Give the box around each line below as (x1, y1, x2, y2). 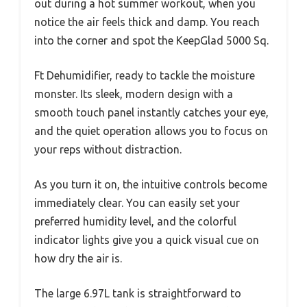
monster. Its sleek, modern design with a (34, 88, 233, 101)
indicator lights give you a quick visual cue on (34, 234, 259, 247)
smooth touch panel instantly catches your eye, (34, 106, 269, 119)
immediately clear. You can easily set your (34, 197, 240, 210)
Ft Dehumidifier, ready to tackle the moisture (34, 69, 255, 82)
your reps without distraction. (34, 143, 182, 156)
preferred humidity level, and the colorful (34, 215, 236, 228)
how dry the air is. (34, 252, 122, 265)
